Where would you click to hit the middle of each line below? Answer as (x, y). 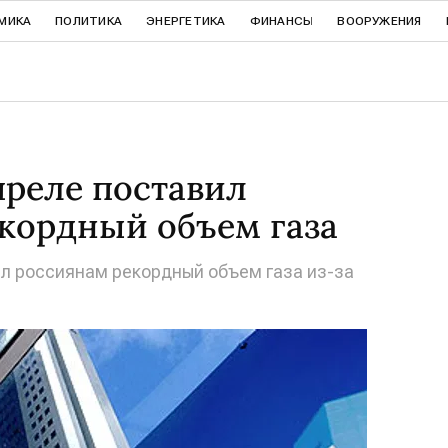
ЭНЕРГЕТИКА (186, 21)
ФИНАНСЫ (281, 21)
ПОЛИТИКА (89, 21)
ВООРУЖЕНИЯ (379, 21)
